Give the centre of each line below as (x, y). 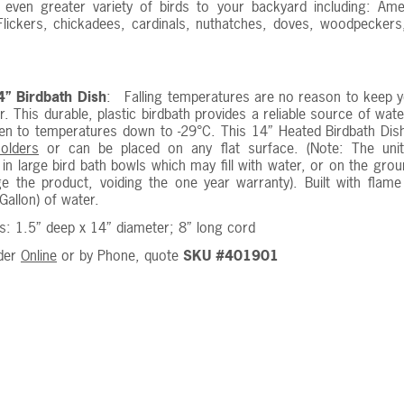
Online (39, 255)
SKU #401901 (231, 255)
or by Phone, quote (120, 255)
